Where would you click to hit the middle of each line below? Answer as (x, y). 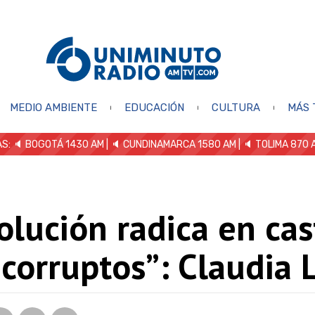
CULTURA (236, 107)
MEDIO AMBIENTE (53, 107)
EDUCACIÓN (154, 107)
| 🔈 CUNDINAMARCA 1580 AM (170, 144)
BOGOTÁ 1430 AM (65, 144)
